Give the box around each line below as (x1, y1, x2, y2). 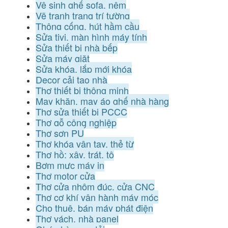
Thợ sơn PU (36, 126, 84, 139)
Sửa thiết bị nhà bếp (36, 41, 118, 54)
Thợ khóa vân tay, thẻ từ (36, 137, 134, 150)
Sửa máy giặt (36, 51, 90, 65)
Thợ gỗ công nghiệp (36, 116, 117, 129)
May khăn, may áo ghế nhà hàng (36, 94, 169, 107)
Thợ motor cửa (36, 169, 95, 182)
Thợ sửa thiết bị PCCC (36, 105, 127, 118)
